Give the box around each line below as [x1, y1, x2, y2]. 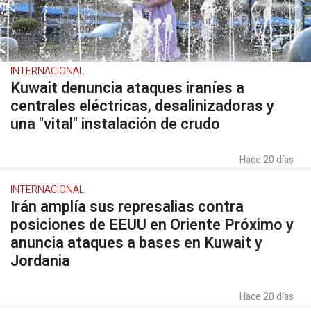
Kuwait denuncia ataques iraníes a [10, 77, 244, 99]
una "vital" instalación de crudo [10, 113, 220, 135]
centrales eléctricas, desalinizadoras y [10, 95, 274, 117]
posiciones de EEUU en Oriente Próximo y [10, 214, 294, 236]
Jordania [10, 250, 70, 272]
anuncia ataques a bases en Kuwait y [10, 232, 262, 254]
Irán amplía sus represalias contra [10, 196, 244, 218]
